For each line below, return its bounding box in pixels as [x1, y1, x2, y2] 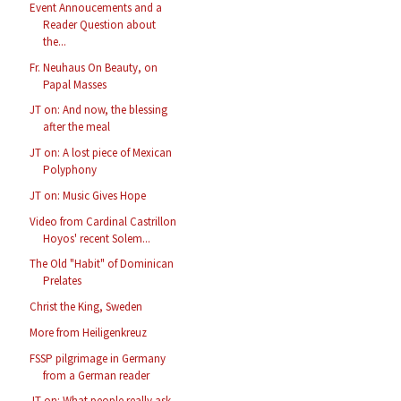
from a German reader [43, 367, 150, 383]
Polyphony [43, 162, 98, 178]
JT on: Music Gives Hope [30, 187, 147, 203]
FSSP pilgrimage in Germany [30, 350, 166, 366]
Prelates [43, 273, 82, 289]
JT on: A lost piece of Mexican [30, 145, 173, 161]
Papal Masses [43, 76, 107, 92]
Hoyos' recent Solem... [43, 230, 151, 246]
